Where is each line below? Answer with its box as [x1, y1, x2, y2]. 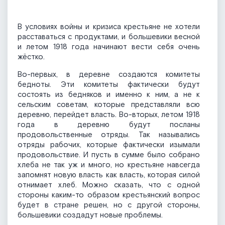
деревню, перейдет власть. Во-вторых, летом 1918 [18, 110, 200, 120]
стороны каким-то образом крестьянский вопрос [18, 190, 200, 200]
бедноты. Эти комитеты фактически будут [18, 80, 200, 90]
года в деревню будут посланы [18, 120, 200, 130]
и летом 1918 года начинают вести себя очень [18, 42, 200, 52]
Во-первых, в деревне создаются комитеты [18, 70, 200, 80]
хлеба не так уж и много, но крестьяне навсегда [18, 160, 200, 170]
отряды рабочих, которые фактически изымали [18, 140, 200, 150]
